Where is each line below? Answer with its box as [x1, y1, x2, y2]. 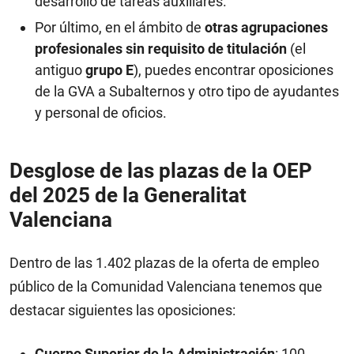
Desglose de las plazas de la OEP [9, 159, 312, 183]
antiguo [35, 62, 85, 78]
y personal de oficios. [35, 104, 167, 121]
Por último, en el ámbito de [35, 19, 205, 36]
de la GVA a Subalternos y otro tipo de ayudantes [35, 83, 339, 100]
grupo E [85, 62, 134, 78]
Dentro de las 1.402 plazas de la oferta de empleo [9, 254, 319, 271]
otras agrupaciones [205, 19, 328, 36]
